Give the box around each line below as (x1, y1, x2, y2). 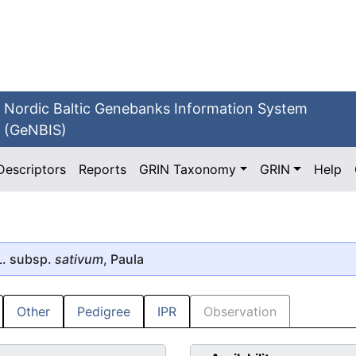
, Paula (103, 250, 144, 267)
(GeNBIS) (4, 122, 68, 138)
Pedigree (77, 304, 130, 320)
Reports (79, 161, 127, 177)
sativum (55, 250, 103, 267)
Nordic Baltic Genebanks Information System (4, 100, 308, 117)
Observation (203, 304, 277, 320)
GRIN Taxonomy (139, 161, 237, 177)
